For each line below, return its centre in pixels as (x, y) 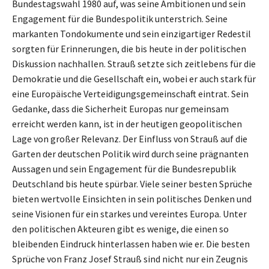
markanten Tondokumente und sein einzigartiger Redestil (131, 33)
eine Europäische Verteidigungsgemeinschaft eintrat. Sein (130, 93)
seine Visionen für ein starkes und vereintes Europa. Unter (129, 213)
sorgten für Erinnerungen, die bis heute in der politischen (129, 48)
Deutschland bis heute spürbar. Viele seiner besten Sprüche (132, 183)
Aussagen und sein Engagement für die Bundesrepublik (124, 168)
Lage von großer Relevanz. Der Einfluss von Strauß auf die (130, 138)
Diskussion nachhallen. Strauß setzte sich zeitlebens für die (134, 63)
